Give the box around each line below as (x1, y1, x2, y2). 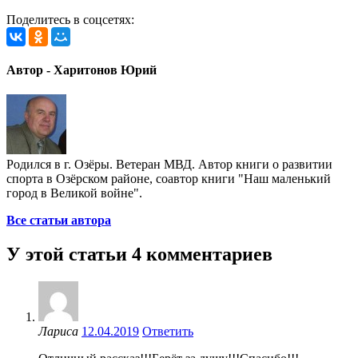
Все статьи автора (6, 213, 111, 228)
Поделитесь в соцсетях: (6, 12, 134, 26)
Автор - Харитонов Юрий (6, 63, 157, 78)
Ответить (142, 324, 193, 339)
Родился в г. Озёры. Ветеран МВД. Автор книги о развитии (6, 157, 332, 172)
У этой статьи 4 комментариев (6, 244, 272, 265)
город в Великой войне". (6, 186, 142, 201)
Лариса (38, 324, 78, 339)
